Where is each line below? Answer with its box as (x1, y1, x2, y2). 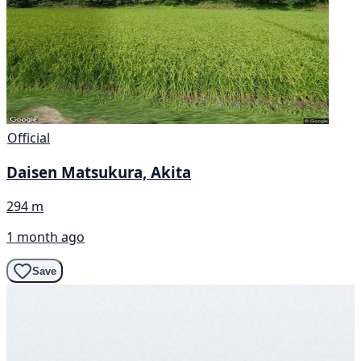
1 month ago (6, 228, 85, 247)
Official (7, 128, 50, 147)
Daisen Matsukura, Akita (6, 162, 191, 183)
